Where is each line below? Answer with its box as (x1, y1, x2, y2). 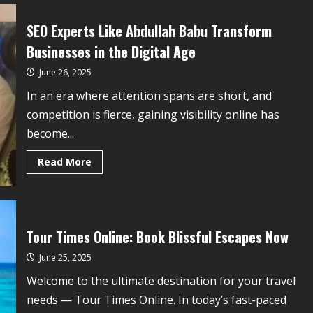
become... (26, 125, 74, 141)
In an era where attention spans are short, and (26, 87, 272, 103)
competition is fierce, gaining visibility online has (26, 106, 279, 122)
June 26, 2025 (36, 66, 92, 78)
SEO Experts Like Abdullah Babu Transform (26, 20, 272, 41)
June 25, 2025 (36, 251, 92, 263)
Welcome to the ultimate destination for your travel (26, 272, 296, 289)
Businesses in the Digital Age (26, 41, 196, 62)
